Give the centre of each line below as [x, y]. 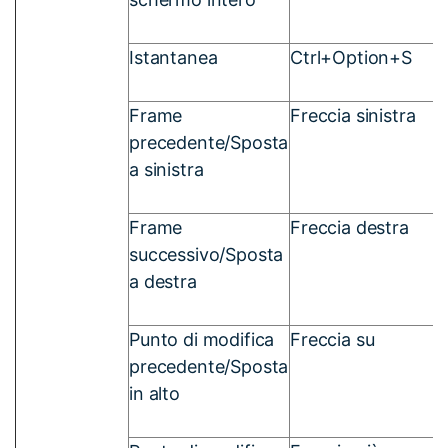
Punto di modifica [202, 339]
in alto [154, 393]
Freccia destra [349, 227]
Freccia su [332, 339]
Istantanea [173, 57]
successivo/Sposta [206, 254]
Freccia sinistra [353, 115]
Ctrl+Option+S [351, 57]
